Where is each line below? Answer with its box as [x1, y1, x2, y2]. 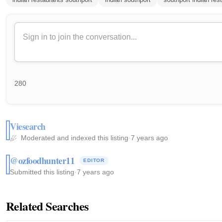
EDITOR [83, 157, 105, 163]
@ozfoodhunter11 [10, 154, 75, 167]
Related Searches [6, 197, 89, 215]
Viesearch [10, 119, 46, 133]
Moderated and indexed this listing [19, 133, 128, 142]
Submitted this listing [10, 167, 74, 176]
